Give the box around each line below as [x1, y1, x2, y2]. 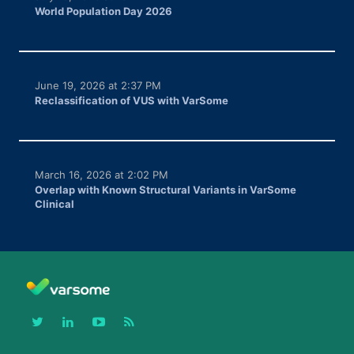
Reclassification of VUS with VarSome [35, 93, 229, 107]
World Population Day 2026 [35, 4, 173, 17]
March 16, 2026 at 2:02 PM [35, 168, 169, 181]
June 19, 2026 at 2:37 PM [35, 78, 162, 92]
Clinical [35, 197, 75, 210]
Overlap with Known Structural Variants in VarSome [35, 183, 297, 196]
